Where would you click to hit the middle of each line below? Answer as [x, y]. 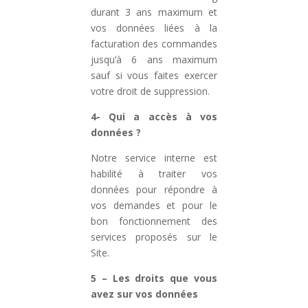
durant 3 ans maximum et [154, 12]
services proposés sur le [154, 237]
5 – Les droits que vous [154, 278]
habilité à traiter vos [154, 174]
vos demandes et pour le [154, 205]
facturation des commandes [154, 44]
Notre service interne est [154, 158]
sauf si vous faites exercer [154, 75]
